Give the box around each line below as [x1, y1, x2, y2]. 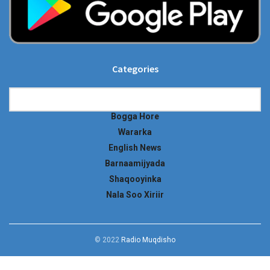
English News [108, 143, 162, 152]
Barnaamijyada [105, 159, 165, 168]
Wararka [118, 127, 152, 137]
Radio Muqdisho [121, 236, 175, 244]
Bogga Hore [111, 111, 159, 121]
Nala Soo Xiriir [106, 190, 164, 199]
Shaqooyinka [108, 174, 162, 184]
